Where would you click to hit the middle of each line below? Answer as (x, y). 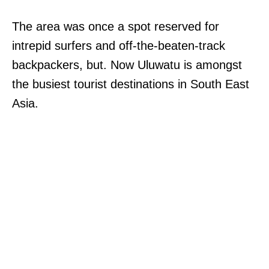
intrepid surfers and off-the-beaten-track (119, 45)
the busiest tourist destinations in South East (131, 84)
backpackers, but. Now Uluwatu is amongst (127, 65)
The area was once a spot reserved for (116, 26)
